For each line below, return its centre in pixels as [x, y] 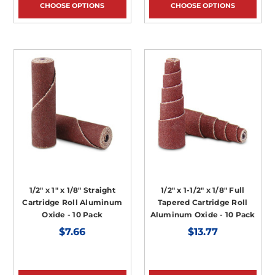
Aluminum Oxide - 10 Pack [203, 214]
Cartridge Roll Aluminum [72, 202]
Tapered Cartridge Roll [203, 202]
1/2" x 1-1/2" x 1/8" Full [203, 190]
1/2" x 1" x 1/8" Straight [72, 190]
